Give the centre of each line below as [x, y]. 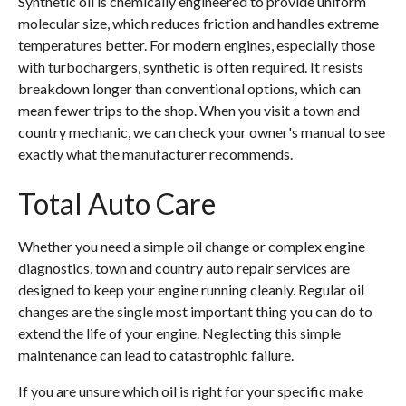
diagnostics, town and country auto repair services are [184, 268]
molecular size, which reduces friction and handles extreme [198, 23]
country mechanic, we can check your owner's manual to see [202, 132]
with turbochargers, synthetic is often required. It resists [191, 67]
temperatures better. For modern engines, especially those [197, 45]
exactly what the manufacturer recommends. [155, 154]
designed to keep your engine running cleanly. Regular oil [191, 290]
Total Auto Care [117, 203]
